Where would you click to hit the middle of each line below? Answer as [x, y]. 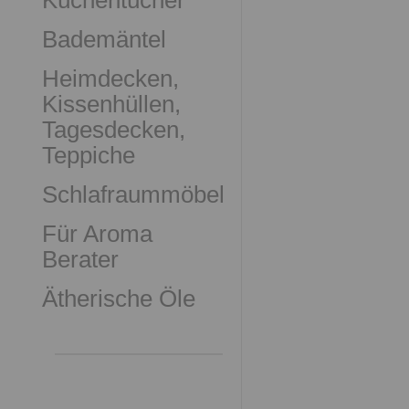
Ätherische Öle [119, 299]
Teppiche [89, 155]
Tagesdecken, [114, 130]
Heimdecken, [110, 79]
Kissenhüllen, [111, 104]
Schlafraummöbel [133, 194]
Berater [80, 259]
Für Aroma [97, 234]
